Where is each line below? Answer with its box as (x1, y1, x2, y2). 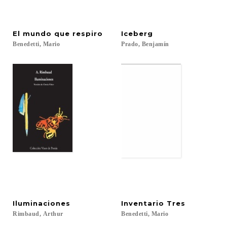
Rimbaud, (13, 210, 41, 217)
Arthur (43, 210, 63, 217)
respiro (72, 29, 103, 37)
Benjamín (141, 41, 169, 48)
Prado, (121, 41, 140, 48)
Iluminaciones (13, 199, 70, 207)
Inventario (121, 199, 164, 207)
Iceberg (121, 29, 153, 37)
